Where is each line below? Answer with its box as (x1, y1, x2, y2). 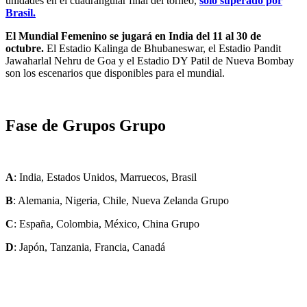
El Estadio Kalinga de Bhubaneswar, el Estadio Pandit (44, 42, 281, 54)
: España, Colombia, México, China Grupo (14, 218, 199, 230)
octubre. (5, 42, 44, 54)
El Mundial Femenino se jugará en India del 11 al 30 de (5, 29, 261, 42)
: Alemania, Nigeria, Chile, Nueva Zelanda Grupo (13, 195, 229, 207)
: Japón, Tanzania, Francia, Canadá (14, 241, 165, 254)
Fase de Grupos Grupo (5, 116, 166, 134)
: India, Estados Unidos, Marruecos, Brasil (14, 171, 197, 184)
